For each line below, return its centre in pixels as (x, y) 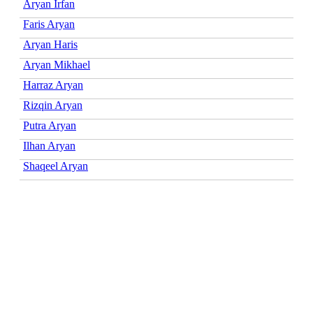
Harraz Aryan (53, 85)
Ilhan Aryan (49, 145)
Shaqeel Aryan (56, 166)
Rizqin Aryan (53, 105)
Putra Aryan (50, 125)
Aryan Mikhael (57, 64)
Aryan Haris (50, 44)
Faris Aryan (49, 24)
